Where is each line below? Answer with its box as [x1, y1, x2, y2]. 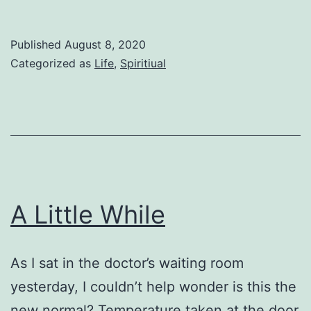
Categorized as [10, 56, 94, 70]
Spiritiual [120, 56, 166, 70]
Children [163, 26, 219, 44]
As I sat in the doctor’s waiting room [10, 254, 244, 271]
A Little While [10, 199, 165, 230]
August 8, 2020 [65, 37, 146, 51]
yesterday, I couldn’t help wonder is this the [10, 278, 296, 295]
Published [10, 37, 65, 51]
